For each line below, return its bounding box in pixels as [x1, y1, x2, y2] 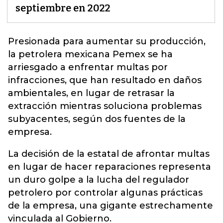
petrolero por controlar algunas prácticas [8, 187, 203, 198]
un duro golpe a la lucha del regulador [8, 174, 189, 185]
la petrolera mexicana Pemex [8, 49, 145, 60]
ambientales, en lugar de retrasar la [8, 88, 175, 99]
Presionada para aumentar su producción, [8, 36, 206, 47]
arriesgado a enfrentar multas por [8, 62, 168, 73]
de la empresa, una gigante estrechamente [8, 200, 213, 211]
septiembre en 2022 [15, 2, 111, 14]
